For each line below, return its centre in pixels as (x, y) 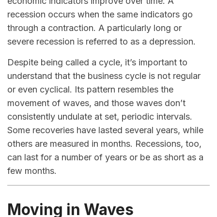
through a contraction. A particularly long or (94, 28)
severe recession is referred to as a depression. (101, 41)
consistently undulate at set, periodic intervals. (100, 116)
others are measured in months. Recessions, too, (104, 144)
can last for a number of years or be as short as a (105, 157)
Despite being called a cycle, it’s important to (97, 62)
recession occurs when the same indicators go (100, 14)
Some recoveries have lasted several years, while (105, 130)
